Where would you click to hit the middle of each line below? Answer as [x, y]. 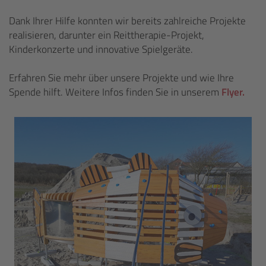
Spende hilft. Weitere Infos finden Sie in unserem [115, 92]
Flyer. [233, 92]
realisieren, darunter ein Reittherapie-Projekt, [107, 35]
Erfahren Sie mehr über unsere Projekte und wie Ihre [121, 78]
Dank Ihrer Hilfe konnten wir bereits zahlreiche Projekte [127, 21]
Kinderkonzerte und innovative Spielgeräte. [101, 49]
